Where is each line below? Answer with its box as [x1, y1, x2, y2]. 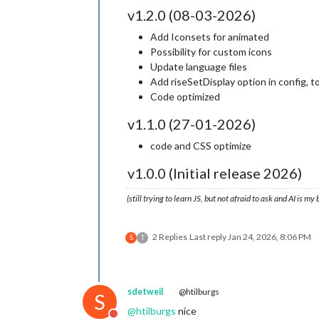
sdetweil [127, 286, 163, 297]
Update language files [150, 60, 247, 73]
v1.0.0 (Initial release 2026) [127, 164, 302, 182]
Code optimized [150, 90, 220, 103]
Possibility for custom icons [150, 45, 272, 58]
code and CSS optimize [150, 139, 251, 152]
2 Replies [152, 231, 187, 242]
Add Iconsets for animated [150, 30, 269, 43]
